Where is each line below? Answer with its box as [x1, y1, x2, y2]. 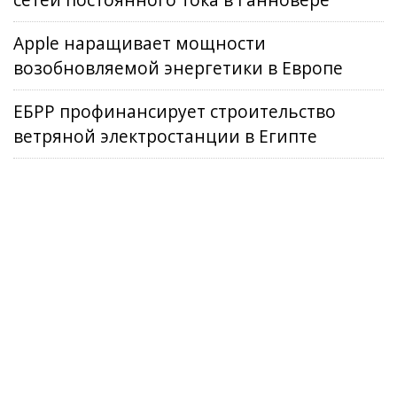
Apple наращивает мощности [13, 32, 266, 55]
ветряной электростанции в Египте [13, 125, 317, 148]
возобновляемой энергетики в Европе [13, 57, 343, 80]
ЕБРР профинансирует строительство [13, 100, 336, 123]
